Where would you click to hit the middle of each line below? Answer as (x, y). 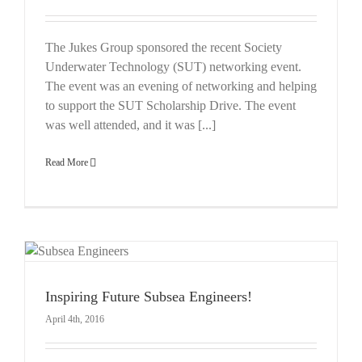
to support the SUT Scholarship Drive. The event (170, 105)
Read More (67, 162)
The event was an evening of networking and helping (181, 86)
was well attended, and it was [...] (130, 124)
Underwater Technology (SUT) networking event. (173, 66)
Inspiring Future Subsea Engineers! (149, 296)
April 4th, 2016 (75, 319)
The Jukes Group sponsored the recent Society (164, 47)
